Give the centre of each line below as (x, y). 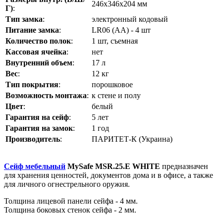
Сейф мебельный (35, 166)
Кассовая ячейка (36, 52)
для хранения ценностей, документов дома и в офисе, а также (109, 175)
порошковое (112, 84)
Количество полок (38, 41)
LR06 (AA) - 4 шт (121, 30)
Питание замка (32, 30)
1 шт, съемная (115, 41)
